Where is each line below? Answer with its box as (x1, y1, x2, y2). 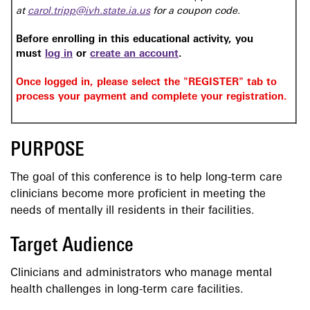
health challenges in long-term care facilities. (10, 284, 244, 296)
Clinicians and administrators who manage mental (10, 268, 272, 280)
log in (45, 48, 73, 60)
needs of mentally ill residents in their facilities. (10, 205, 255, 217)
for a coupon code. (150, 6, 240, 17)
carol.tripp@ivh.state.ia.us (28, 6, 150, 17)
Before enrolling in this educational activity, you (16, 34, 253, 45)
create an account (90, 48, 179, 60)
